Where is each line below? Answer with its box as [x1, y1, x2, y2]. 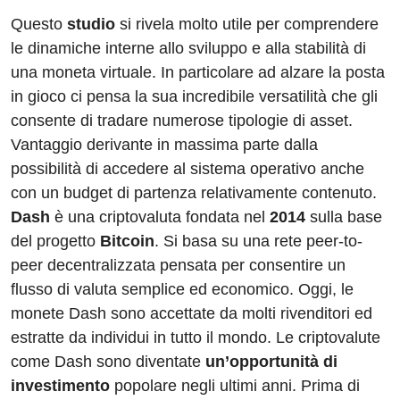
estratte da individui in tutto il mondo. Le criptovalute [11, 329, 380, 347]
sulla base [305, 208, 382, 227]
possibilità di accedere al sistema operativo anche [11, 160, 364, 179]
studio [67, 15, 115, 34]
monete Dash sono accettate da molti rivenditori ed [11, 304, 372, 323]
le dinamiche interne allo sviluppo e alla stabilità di [11, 39, 366, 58]
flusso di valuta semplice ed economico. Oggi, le [11, 280, 354, 299]
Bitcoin [100, 232, 154, 251]
